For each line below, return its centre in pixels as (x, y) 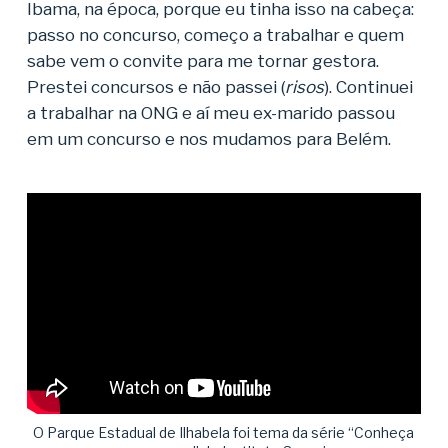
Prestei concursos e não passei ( (155, 87)
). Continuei (368, 87)
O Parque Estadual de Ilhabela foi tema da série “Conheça (224, 432)
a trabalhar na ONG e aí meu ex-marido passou (210, 113)
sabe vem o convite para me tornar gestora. (202, 61)
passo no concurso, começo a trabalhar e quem (215, 35)
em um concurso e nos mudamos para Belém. (210, 139)
